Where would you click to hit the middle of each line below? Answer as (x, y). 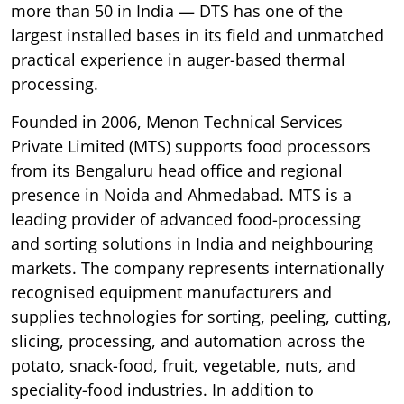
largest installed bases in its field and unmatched (197, 36)
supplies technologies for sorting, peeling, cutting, (201, 317)
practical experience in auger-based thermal (178, 60)
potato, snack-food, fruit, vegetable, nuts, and (184, 366)
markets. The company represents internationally (197, 268)
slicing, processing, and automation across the (188, 341)
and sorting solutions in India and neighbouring (192, 244)
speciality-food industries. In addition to (162, 390)
